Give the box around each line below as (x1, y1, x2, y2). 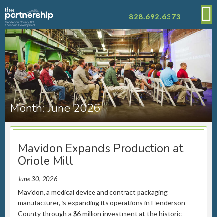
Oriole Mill (18, 153, 73, 169)
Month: (10, 100, 48, 116)
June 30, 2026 (18, 175, 58, 183)
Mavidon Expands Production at (18, 140, 183, 156)
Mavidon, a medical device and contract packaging (18, 188, 168, 196)
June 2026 (48, 100, 100, 116)
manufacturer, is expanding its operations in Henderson (18, 199, 185, 207)
